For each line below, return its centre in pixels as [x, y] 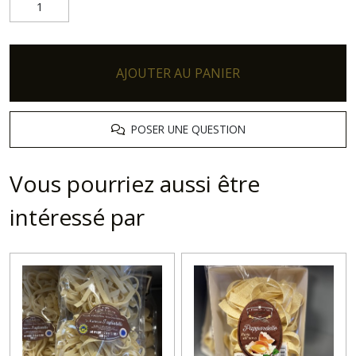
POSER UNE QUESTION [185, 129]
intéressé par [77, 217]
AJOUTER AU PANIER [178, 73]
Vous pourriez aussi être [135, 184]
